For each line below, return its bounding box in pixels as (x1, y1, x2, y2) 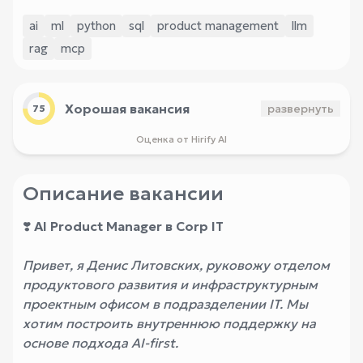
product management (157, 18, 279, 33)
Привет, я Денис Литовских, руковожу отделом (23, 257, 330, 273)
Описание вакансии (23, 181, 224, 206)
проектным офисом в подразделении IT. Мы (23, 296, 308, 312)
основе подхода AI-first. (23, 335, 178, 351)
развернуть (267, 101, 334, 116)
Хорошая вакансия (65, 100, 190, 117)
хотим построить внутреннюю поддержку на (23, 315, 316, 331)
